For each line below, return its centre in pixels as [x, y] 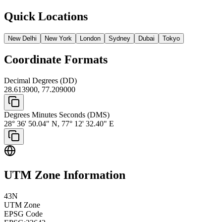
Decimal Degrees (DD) [40, 81]
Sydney [119, 38]
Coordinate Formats [56, 60]
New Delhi [22, 38]
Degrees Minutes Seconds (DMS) [57, 115]
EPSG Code [23, 214]
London [90, 38]
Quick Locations [46, 16]
